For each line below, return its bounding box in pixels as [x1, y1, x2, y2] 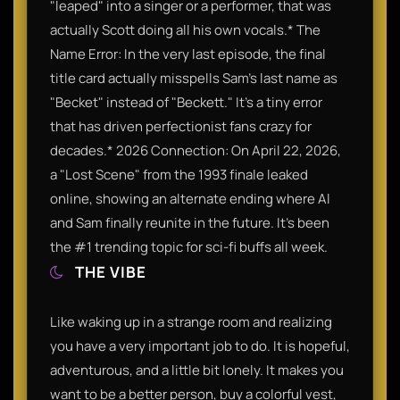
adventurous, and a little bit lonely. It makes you [50, 360, 344, 379]
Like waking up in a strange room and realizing [50, 312, 332, 331]
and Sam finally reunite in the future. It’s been [50, 212, 329, 232]
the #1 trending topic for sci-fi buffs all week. [50, 237, 328, 256]
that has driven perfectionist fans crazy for [50, 116, 312, 136]
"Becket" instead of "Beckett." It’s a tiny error [50, 92, 322, 112]
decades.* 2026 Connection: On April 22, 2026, [50, 140, 341, 160]
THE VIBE [71, 261, 146, 282]
